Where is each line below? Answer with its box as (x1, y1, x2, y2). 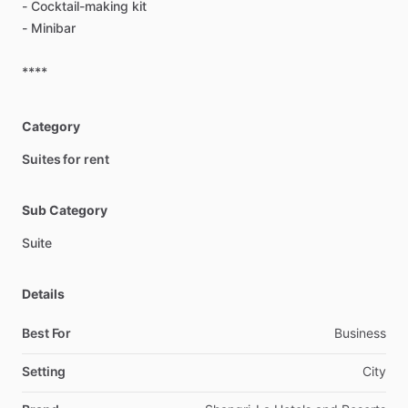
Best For (22, 325, 72, 341)
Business (334, 325, 386, 341)
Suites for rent (22, 151, 109, 167)
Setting (22, 363, 66, 379)
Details (22, 286, 65, 301)
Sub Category (22, 202, 107, 218)
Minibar (31, 20, 76, 36)
